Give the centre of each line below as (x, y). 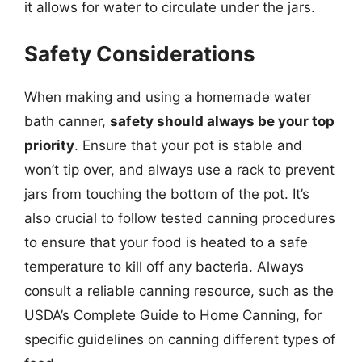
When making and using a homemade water (168, 97)
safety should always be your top (222, 121)
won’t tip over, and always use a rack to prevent (179, 170)
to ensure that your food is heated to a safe (166, 242)
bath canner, (67, 121)
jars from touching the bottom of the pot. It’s (167, 194)
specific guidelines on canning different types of (180, 339)
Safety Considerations (140, 54)
